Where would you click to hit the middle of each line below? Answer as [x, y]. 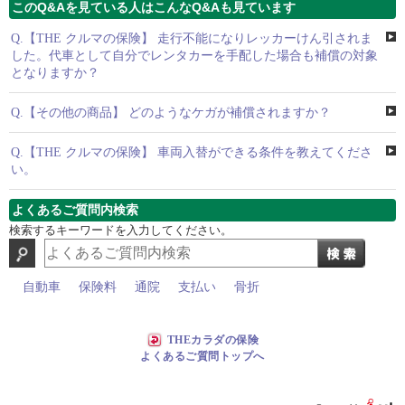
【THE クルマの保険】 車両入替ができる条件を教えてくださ [198, 152]
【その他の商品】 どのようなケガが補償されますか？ [177, 113]
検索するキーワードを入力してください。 [121, 230]
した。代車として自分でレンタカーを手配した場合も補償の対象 [194, 56]
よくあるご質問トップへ [202, 357]
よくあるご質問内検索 [75, 210]
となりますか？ [55, 73]
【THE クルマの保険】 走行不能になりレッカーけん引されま [198, 38]
